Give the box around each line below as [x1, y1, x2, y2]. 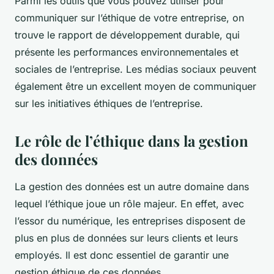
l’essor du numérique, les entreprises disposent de [15, 214, 245, 227]
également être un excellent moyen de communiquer [15, 80, 256, 92]
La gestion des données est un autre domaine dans [15, 180, 249, 193]
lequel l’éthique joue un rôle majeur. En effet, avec [15, 197, 244, 210]
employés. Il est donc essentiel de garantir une [15, 248, 229, 261]
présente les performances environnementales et [15, 45, 239, 58]
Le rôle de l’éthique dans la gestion [15, 130, 248, 150]
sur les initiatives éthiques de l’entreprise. [15, 97, 203, 109]
